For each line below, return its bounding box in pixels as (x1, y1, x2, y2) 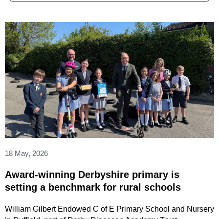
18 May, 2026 (5, 149, 48, 157)
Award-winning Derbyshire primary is (5, 169, 179, 180)
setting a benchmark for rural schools (5, 181, 184, 193)
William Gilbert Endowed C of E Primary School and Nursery (5, 204, 214, 213)
